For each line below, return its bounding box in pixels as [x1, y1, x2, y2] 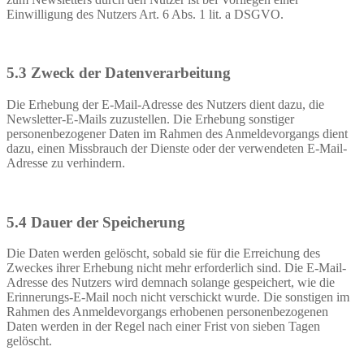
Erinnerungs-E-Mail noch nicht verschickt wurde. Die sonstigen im [6, 290, 349, 305]
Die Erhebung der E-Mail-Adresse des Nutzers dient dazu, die [6, 97, 324, 111]
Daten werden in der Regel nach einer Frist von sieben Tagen [6, 319, 320, 334]
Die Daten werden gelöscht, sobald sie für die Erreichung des [6, 246, 320, 261]
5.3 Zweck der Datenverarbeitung [6, 64, 231, 82]
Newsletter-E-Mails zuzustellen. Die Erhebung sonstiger [6, 112, 294, 126]
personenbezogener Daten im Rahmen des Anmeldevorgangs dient [6, 127, 348, 141]
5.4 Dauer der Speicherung [6, 213, 185, 231]
